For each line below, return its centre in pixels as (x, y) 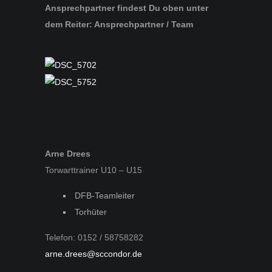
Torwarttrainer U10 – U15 (93, 170)
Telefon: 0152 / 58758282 (94, 237)
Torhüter (91, 212)
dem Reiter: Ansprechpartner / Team (119, 24)
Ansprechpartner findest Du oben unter (127, 8)
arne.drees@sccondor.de (93, 253)
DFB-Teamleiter (105, 195)
